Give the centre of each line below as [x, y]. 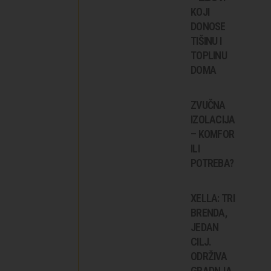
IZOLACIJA [213, 119]
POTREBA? [212, 163]
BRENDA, [209, 212]
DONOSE [208, 26]
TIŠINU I [206, 41]
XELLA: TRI [213, 198]
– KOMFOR [213, 134]
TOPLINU [209, 55]
